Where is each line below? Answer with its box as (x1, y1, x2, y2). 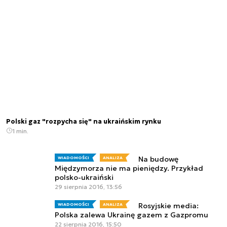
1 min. (12, 127, 28, 135)
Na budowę (138, 154, 178, 164)
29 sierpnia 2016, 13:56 (55, 182, 122, 191)
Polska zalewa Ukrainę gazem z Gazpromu (55, 210, 208, 220)
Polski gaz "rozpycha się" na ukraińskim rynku (6, 117, 161, 126)
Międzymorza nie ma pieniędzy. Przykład (55, 163, 203, 173)
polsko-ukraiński (55, 172, 113, 182)
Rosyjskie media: (138, 201, 199, 211)
